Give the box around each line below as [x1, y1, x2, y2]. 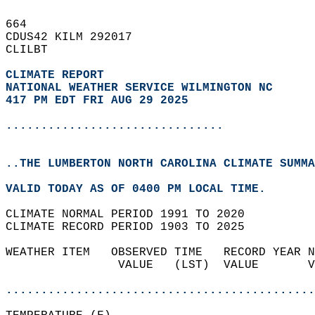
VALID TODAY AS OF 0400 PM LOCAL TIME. [6, 183, 280, 195]
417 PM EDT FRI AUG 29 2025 [6, 94, 188, 107]
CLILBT [6, 44, 62, 56]
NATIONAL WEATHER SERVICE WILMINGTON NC [6, 82, 273, 94]
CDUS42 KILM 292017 [6, 31, 146, 44]
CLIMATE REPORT [6, 69, 111, 82]
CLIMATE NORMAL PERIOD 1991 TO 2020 [6, 208, 259, 221]
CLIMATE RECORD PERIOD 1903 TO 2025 [6, 221, 259, 233]
